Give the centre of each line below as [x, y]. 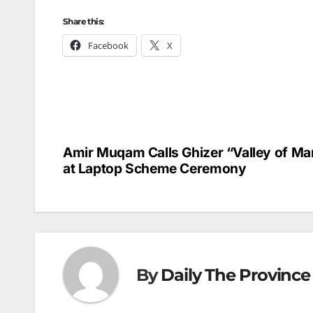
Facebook [108, 46]
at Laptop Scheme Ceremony [155, 169]
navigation [119, 187]
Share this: [83, 22]
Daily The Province [235, 275]
